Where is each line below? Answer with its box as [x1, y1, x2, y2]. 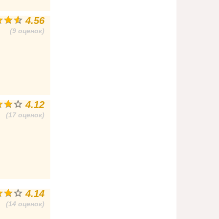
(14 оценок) [6, 200, 45, 208]
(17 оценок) [6, 111, 45, 119]
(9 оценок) [10, 27, 45, 35]
